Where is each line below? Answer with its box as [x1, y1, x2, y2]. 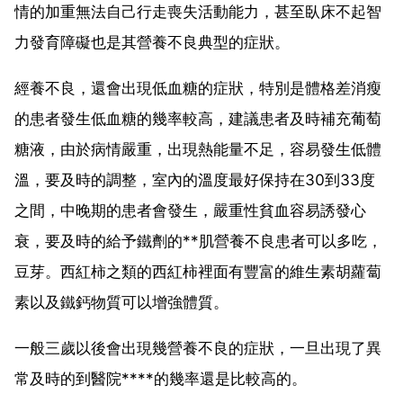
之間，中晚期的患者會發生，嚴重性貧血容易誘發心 [14, 201, 366, 219]
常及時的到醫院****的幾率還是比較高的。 [14, 369, 307, 388]
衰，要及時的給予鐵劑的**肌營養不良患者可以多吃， [14, 231, 382, 250]
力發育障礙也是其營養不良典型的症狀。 [14, 32, 290, 51]
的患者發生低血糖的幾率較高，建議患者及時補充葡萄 [14, 109, 381, 128]
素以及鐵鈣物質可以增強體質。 [14, 292, 228, 311]
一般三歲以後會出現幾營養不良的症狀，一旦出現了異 [14, 338, 381, 357]
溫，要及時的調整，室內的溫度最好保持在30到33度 [14, 170, 375, 189]
